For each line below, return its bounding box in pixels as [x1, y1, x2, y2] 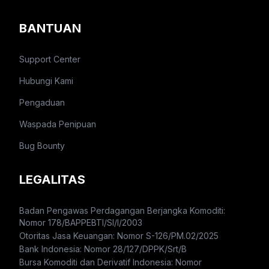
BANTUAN [19, 21, 81, 35]
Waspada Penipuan [19, 119, 96, 129]
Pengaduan [19, 97, 65, 107]
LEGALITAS [19, 172, 85, 187]
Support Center [19, 54, 80, 64]
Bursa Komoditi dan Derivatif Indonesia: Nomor [19, 257, 202, 267]
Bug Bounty [19, 141, 65, 151]
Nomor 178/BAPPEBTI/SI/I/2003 [19, 217, 142, 228]
